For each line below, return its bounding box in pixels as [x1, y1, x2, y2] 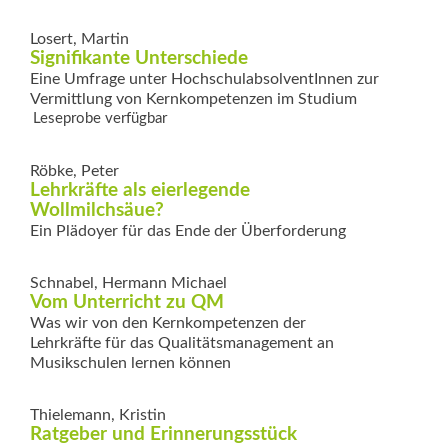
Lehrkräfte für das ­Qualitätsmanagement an [30, 334, 334, 351]
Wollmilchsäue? [30, 200, 164, 220]
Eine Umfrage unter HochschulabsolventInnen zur [30, 70, 379, 87]
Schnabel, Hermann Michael [30, 274, 227, 291]
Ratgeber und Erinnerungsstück [30, 424, 297, 444]
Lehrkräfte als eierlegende [30, 180, 250, 200]
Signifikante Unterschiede [30, 48, 248, 68]
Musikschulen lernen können [30, 354, 231, 371]
